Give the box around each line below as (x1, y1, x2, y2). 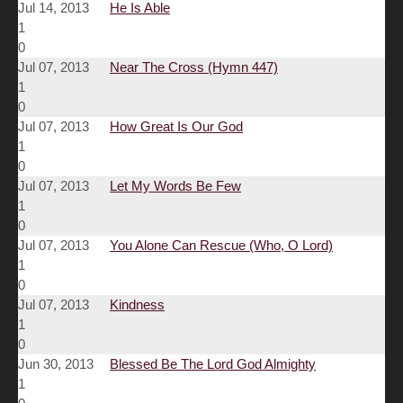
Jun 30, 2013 (18, 356, 94, 372)
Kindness (110, 297, 165, 313)
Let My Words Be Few (110, 178, 241, 194)
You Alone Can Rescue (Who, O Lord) (110, 237, 333, 254)
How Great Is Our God (110, 119, 243, 135)
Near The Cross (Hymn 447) (110, 59, 278, 76)
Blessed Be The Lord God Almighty (110, 356, 316, 372)
